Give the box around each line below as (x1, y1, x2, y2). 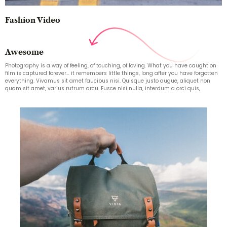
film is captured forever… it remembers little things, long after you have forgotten (5, 69, 218, 77)
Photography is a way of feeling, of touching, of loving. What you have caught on (5, 61, 216, 69)
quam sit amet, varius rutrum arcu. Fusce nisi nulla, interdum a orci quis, (5, 84, 200, 92)
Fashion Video (5, 15, 60, 25)
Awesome (5, 47, 44, 57)
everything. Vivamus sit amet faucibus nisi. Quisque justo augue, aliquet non (5, 77, 210, 85)
